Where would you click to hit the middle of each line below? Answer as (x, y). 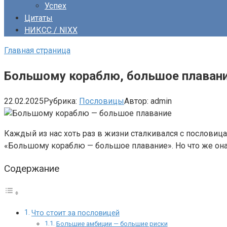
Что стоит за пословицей (75, 213)
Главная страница (37, 50)
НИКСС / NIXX (51, 30)
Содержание (32, 168)
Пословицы (102, 101)
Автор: (136, 101)
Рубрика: (60, 101)
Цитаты (39, 18)
